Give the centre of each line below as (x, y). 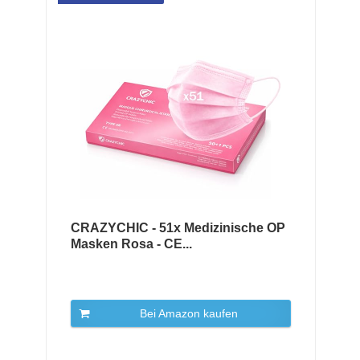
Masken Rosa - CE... (131, 244)
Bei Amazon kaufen (188, 313)
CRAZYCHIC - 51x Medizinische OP (178, 228)
